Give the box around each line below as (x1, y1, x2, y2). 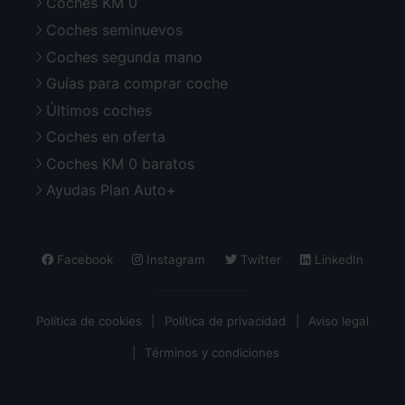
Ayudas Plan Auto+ (46, 181, 176, 200)
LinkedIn (310, 252, 363, 268)
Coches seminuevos (46, 20, 183, 39)
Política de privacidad (165, 314, 286, 329)
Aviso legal (308, 314, 370, 329)
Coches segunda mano (46, 47, 202, 66)
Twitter (236, 252, 281, 268)
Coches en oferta (46, 127, 165, 146)
